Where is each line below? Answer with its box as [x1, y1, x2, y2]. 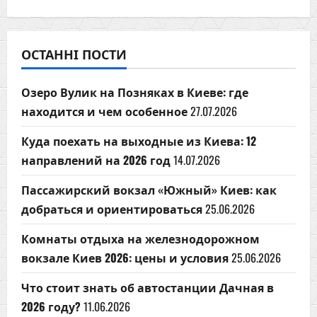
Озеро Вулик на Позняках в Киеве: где [21, 83, 248, 100]
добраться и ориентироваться [21, 200, 202, 217]
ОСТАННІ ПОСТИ [21, 45, 127, 63]
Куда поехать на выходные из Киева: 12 [21, 132, 256, 149]
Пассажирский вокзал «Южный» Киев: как [21, 181, 277, 198]
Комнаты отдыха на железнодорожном [21, 230, 260, 247]
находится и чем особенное [21, 103, 188, 120]
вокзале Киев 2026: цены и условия [21, 249, 229, 266]
